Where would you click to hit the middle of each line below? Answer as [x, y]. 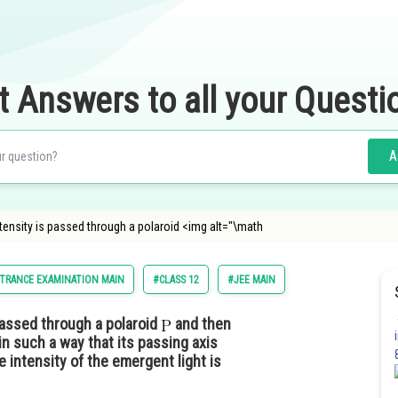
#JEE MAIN [251, 280]
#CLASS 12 [176, 280]
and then [201, 324]
